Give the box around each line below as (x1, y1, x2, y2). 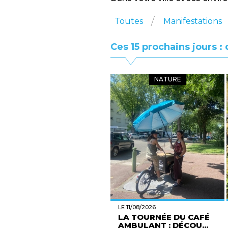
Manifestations (163, 16, 222, 26)
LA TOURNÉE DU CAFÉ (118, 212, 210, 222)
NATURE (154, 75, 181, 83)
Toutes (115, 16, 143, 26)
